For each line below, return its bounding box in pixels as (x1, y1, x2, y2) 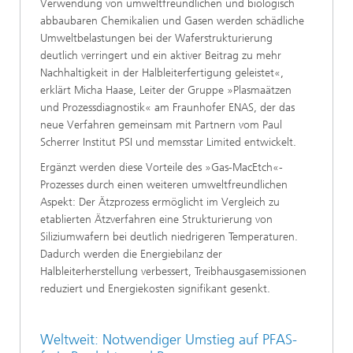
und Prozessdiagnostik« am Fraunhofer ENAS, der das (40, 100, 295, 114)
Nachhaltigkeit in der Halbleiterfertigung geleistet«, (40, 65, 284, 80)
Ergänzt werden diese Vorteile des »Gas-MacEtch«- (40, 160, 283, 174)
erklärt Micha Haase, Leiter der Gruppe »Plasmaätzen (40, 83, 292, 97)
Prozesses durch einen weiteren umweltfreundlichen (40, 177, 288, 191)
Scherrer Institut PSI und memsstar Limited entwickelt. (40, 135, 296, 149)
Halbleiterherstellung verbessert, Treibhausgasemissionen (40, 264, 307, 278)
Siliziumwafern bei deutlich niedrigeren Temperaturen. (40, 229, 298, 243)
